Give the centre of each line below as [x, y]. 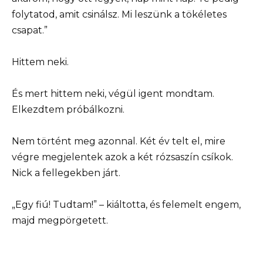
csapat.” [30, 30]
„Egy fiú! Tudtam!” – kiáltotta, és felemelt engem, [126, 205]
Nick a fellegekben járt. [66, 173]
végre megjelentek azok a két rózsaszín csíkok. [122, 157]
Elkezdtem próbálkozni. [68, 109]
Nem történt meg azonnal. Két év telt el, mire [119, 141]
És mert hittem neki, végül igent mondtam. [113, 93]
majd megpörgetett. [60, 221]
